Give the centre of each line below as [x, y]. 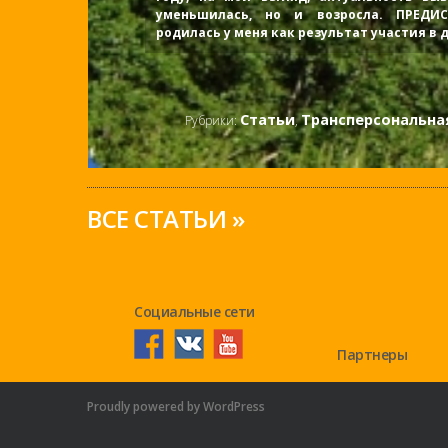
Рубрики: [212, 121]
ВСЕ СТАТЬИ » [165, 218]
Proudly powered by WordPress [176, 406]
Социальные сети [194, 311]
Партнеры [372, 354]
